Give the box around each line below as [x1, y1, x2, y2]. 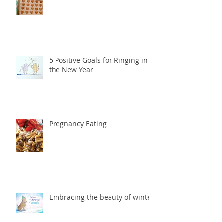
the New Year [49, 64, 93, 74]
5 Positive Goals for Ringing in [49, 55, 148, 65]
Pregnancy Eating [49, 118, 107, 128]
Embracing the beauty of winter [49, 192, 154, 202]
